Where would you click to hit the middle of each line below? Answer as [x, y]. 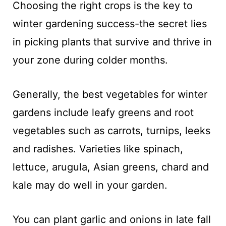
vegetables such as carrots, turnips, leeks [111, 130]
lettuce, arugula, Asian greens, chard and [110, 167]
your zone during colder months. [90, 60]
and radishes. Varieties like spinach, [98, 149]
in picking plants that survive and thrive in [112, 42]
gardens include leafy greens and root [103, 112]
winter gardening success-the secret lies [109, 23]
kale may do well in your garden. [90, 185]
